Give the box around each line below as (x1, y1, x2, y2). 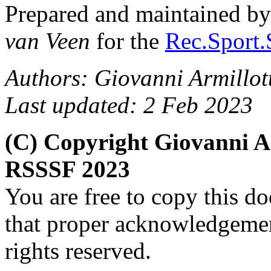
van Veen (5, 27, 90, 54)
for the (90, 27, 165, 54)
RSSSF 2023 (5, 155, 130, 182)
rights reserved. (5, 237, 151, 264)
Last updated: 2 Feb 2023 (5, 91, 253, 118)
